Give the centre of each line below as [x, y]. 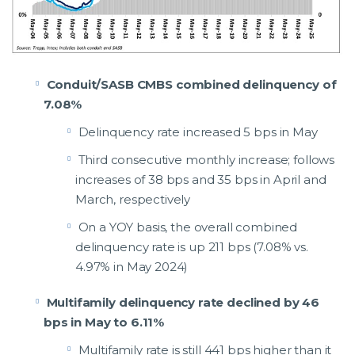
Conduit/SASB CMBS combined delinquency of [191, 85]
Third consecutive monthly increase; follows [206, 160]
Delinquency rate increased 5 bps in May [198, 132]
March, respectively [133, 200]
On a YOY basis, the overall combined [188, 227]
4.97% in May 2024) [132, 267]
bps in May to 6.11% [104, 323]
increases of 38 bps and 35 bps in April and [201, 180]
